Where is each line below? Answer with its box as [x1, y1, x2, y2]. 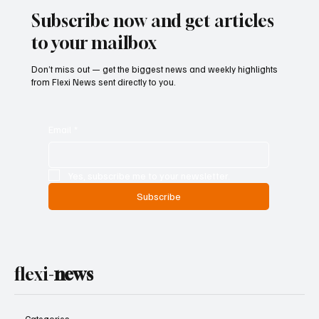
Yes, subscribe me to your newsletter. [68, 194, 231, 207]
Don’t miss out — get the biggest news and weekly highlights [31, 88, 278, 100]
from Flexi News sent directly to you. [31, 101, 177, 113]
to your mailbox [31, 58, 157, 78]
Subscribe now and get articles [31, 36, 275, 56]
